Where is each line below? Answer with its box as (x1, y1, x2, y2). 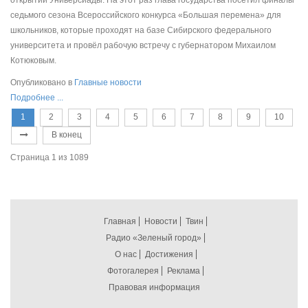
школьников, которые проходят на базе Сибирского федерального (10, 25, 272, 35)
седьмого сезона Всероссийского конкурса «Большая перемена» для (10, 10, 281, 20)
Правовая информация (108, 282, 200, 292)
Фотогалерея (107, 265, 159, 276)
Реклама (167, 265, 200, 276)
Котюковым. (10, 55, 56, 65)
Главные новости (74, 77, 142, 87)
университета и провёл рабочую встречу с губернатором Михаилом (10, 40, 276, 50)
